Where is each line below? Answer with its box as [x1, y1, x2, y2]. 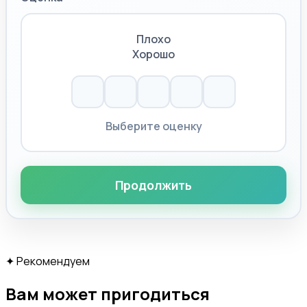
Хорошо [132, 47, 175, 62]
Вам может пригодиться [5, 282, 210, 306]
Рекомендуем [14, 254, 90, 269]
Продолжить [115, 177, 192, 194]
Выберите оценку [105, 119, 202, 134]
